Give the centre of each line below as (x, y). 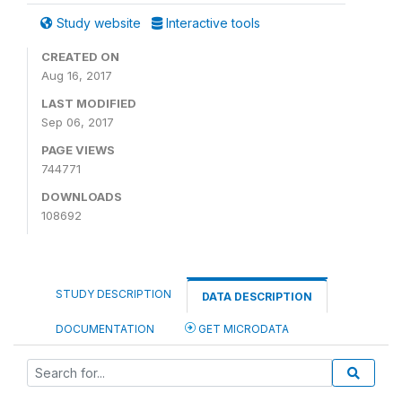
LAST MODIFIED (89, 103)
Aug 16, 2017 (77, 75)
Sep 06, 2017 (78, 122)
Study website (99, 22)
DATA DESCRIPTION (257, 296)
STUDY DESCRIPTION (114, 293)
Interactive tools (211, 22)
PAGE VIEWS (78, 149)
